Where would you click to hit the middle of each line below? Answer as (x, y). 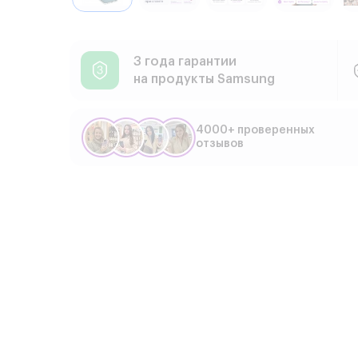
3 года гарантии (185, 62)
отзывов (220, 144)
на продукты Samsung (204, 80)
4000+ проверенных (255, 131)
